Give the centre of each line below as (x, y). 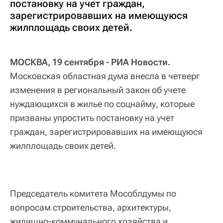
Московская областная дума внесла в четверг (105, 76)
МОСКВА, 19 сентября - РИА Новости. (90, 62)
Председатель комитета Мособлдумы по (93, 194)
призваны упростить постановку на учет (92, 118)
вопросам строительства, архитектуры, (91, 208)
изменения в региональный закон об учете (98, 90)
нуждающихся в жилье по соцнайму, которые (102, 104)
